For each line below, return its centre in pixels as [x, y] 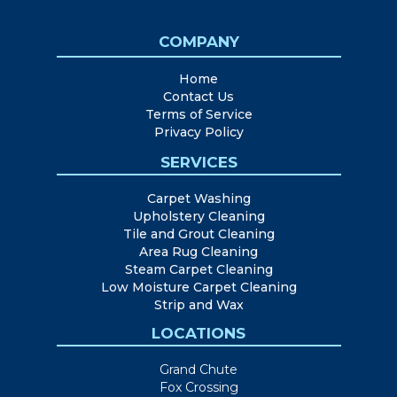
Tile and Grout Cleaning [198, 234]
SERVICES [198, 162]
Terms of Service [198, 114]
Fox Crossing [198, 387]
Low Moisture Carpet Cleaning [198, 287]
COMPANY [198, 42]
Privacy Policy [198, 132]
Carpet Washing [198, 198]
